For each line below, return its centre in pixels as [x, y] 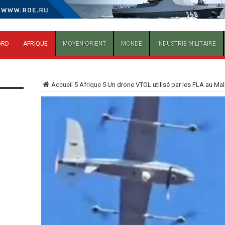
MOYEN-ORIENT [84, 44]
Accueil [62, 85]
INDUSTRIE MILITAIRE [186, 44]
